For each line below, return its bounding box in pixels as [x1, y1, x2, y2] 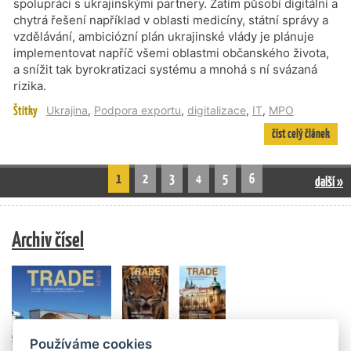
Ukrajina [46, 103, 88, 117]
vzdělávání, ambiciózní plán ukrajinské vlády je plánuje [13, 29, 314, 44]
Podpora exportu [94, 103, 181, 117]
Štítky [13, 103, 38, 119]
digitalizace [187, 103, 246, 117]
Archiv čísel [12, 226, 84, 253]
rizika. [13, 78, 46, 93]
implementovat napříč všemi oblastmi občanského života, [13, 45, 329, 60]
